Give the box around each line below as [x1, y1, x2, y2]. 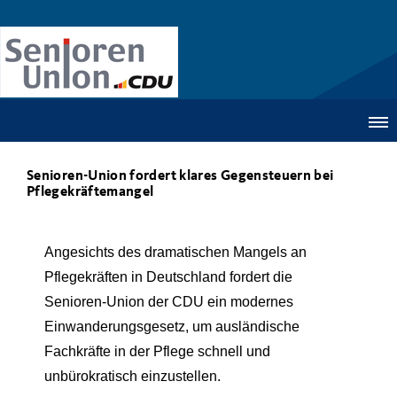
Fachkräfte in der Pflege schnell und [44, 344, 270, 359]
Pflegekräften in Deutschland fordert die [44, 269, 292, 284]
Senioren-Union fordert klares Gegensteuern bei [27, 169, 334, 183]
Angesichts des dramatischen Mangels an [44, 245, 307, 260]
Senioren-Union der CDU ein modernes [44, 294, 293, 309]
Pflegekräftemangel [27, 185, 154, 199]
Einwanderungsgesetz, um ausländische [44, 319, 300, 334]
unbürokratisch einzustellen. [44, 369, 221, 384]
